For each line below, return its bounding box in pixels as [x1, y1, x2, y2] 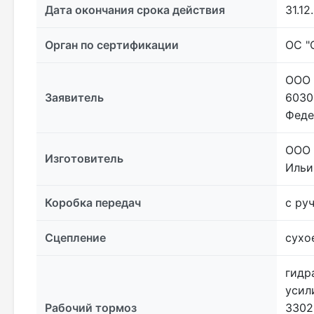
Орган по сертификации [45, 38, 179, 53]
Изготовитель [45, 151, 123, 166]
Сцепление [45, 231, 106, 245]
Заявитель [45, 90, 104, 105]
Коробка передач [45, 196, 141, 210]
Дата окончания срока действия [45, 3, 225, 18]
